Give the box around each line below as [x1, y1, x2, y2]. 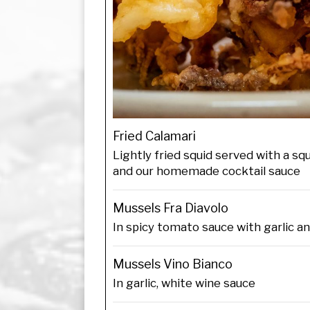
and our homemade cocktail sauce [113, 163, 300, 178]
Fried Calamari [113, 127, 196, 143]
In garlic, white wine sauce [113, 276, 255, 290]
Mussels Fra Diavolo [113, 200, 228, 215]
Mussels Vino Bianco [113, 256, 232, 271]
